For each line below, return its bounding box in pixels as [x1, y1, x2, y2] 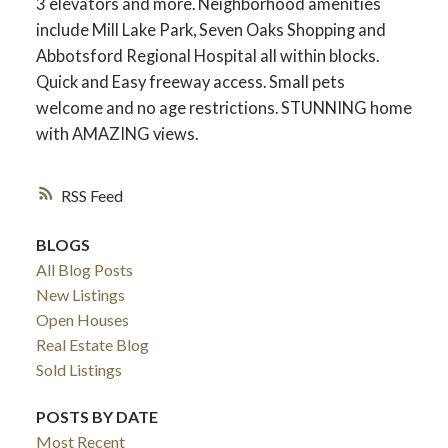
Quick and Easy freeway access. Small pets [35, 72, 345, 92]
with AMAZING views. [35, 124, 198, 144]
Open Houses [35, 309, 129, 329]
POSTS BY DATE [35, 406, 158, 426]
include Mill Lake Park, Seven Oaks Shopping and [35, 20, 386, 40]
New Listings [35, 284, 125, 304]
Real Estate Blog [35, 334, 149, 354]
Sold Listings [35, 359, 122, 379]
